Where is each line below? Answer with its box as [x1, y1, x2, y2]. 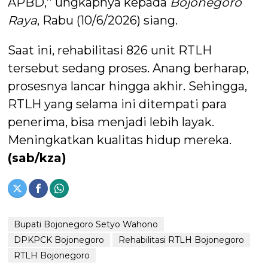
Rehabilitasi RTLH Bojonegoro [118, 234, 245, 245]
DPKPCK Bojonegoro [14, 234, 105, 245]
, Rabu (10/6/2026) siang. [37, 13, 178, 28]
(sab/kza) [8, 150, 67, 165]
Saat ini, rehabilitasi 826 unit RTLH [8, 42, 212, 57]
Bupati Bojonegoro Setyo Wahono [14, 218, 159, 230]
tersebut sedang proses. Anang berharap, [8, 60, 249, 75]
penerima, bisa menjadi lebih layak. [8, 114, 215, 129]
